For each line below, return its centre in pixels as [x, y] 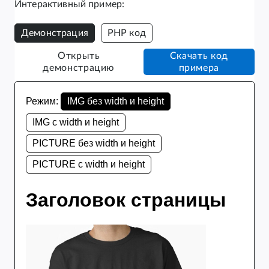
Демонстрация [55, 33]
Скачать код [199, 56]
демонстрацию [79, 68]
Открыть [79, 56]
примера [199, 68]
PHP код [126, 33]
